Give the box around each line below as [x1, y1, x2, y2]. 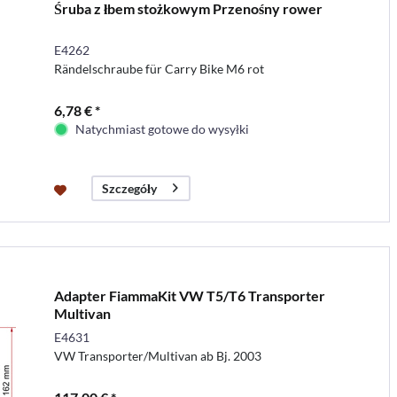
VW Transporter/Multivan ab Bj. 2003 [53, 347, 261, 363]
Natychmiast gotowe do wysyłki [74, 121, 249, 136]
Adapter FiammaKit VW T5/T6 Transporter [53, 286, 325, 304]
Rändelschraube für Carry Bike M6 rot [53, 60, 264, 76]
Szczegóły [101, 180, 157, 196]
